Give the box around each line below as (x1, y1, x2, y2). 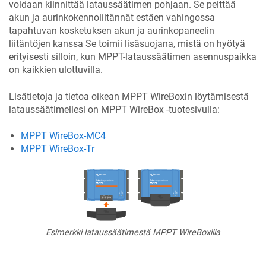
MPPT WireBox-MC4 (21, 130, 106, 142)
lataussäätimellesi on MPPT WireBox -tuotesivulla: (9, 103, 220, 115)
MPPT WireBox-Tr (21, 143, 94, 155)
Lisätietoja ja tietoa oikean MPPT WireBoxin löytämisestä (9, 90, 249, 102)
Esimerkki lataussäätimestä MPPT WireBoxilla (46, 227, 220, 237)
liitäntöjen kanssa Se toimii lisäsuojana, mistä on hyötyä (9, 38, 245, 50)
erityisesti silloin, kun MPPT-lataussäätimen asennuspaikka (9, 51, 256, 63)
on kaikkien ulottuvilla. (9, 64, 103, 76)
